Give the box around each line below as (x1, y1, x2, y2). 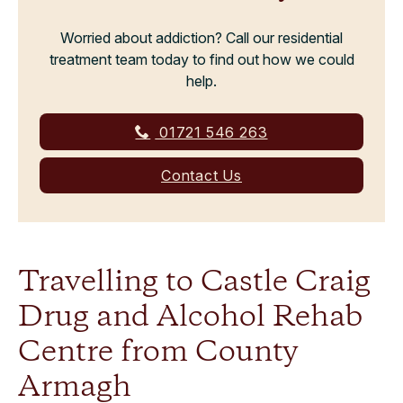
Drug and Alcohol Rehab (18, 298, 363, 338)
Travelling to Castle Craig (18, 263, 371, 303)
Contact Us (161, 166, 242, 184)
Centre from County (18, 333, 299, 373)
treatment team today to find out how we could (49, 50, 354, 68)
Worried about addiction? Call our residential (60, 29, 343, 47)
